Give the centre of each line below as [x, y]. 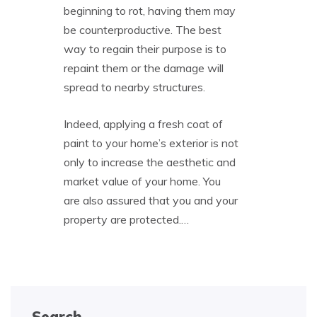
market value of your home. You [142, 181]
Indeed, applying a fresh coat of [143, 123]
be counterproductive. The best [143, 29]
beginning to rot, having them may [150, 10]
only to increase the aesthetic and [150, 162]
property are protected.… [126, 219]
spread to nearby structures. [134, 87]
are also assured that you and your [151, 200]
